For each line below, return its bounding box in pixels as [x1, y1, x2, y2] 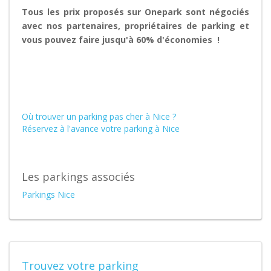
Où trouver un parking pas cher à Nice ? [22, 111, 176, 122]
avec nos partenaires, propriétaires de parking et [22, 20, 249, 31]
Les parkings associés [22, 169, 135, 184]
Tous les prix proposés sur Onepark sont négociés [22, 6, 249, 18]
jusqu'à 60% [102, 34, 154, 45]
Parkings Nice [22, 189, 75, 200]
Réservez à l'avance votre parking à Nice [22, 123, 180, 134]
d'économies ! [154, 34, 220, 45]
